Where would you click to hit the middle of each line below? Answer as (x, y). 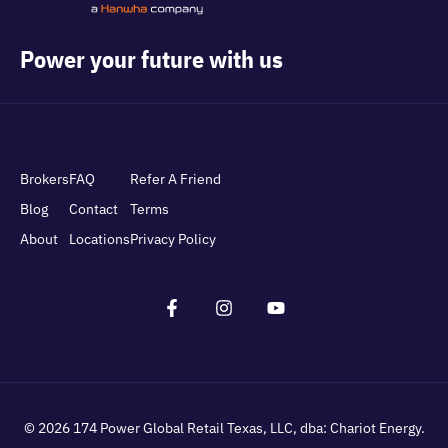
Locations (99, 239)
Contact (93, 209)
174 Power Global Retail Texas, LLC (182, 428)
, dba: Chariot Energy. (358, 428)
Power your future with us (151, 59)
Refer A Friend (175, 179)
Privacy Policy (173, 239)
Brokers (44, 179)
